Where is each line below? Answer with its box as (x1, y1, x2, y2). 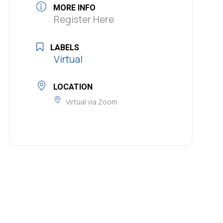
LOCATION (53, 82, 93, 92)
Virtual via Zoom (66, 97, 118, 107)
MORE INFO (53, 3, 96, 13)
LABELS (50, 43, 80, 53)
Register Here (54, 13, 114, 26)
